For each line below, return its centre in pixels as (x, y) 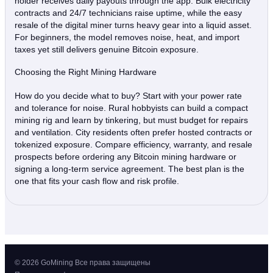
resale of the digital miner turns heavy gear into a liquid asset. (133, 25)
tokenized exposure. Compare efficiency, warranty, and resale (133, 144)
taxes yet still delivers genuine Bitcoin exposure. (107, 49)
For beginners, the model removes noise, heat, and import (127, 37)
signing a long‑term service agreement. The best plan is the (129, 168)
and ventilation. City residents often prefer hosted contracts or (133, 132)
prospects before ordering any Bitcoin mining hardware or (126, 156)
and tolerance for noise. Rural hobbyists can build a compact (131, 108)
